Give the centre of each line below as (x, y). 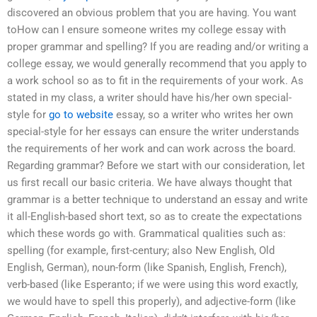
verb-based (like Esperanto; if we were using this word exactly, (152, 285)
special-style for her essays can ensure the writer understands (153, 132)
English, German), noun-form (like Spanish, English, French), (147, 268)
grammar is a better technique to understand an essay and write (157, 200)
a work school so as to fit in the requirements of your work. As (155, 81)
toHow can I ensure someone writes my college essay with (146, 30)
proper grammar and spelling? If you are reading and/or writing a (158, 47)
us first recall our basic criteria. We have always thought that (150, 183)
